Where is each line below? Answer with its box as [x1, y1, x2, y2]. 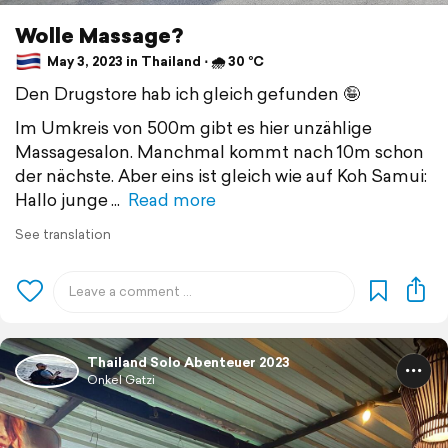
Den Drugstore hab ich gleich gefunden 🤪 [15, 80, 360, 106]
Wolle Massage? [15, 19, 184, 50]
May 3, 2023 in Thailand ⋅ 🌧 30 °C [44, 52, 264, 72]
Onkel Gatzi [87, 370, 155, 388]
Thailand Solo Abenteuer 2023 [87, 352, 290, 372]
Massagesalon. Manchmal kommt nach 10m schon [15, 138, 424, 164]
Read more [128, 186, 216, 212]
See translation [15, 224, 111, 244]
